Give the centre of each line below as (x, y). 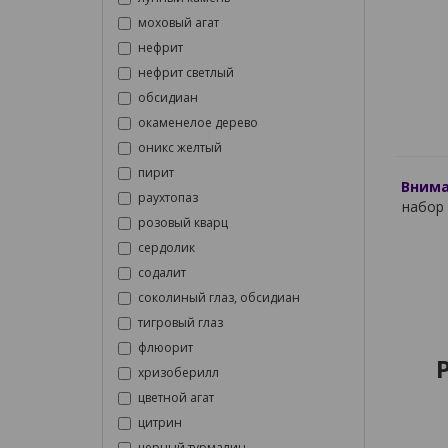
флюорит (165, 347)
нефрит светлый (186, 72)
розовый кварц (183, 222)
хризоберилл (178, 372)
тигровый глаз (180, 322)
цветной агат (176, 397)
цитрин (160, 422)
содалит (162, 272)
